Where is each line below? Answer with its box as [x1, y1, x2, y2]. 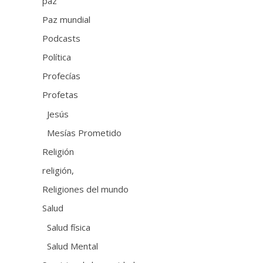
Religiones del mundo [42, 183, 129, 195]
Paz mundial [42, 13, 91, 25]
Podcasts [42, 32, 81, 44]
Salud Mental [47, 240, 99, 252]
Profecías [42, 69, 81, 82]
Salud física [47, 221, 91, 233]
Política [42, 50, 72, 63]
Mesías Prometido [47, 126, 122, 139]
